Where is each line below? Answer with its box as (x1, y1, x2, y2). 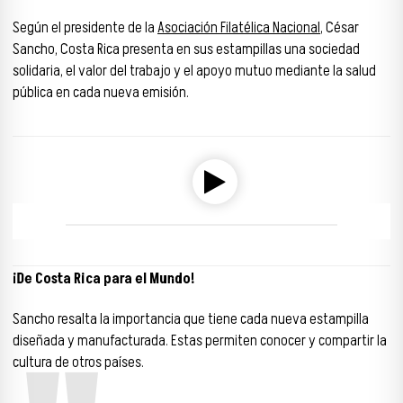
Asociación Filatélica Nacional (157, 17, 320, 40)
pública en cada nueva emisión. (13, 82, 189, 104)
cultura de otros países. (13, 351, 144, 373)
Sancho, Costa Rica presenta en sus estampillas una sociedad (13, 39, 360, 61)
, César (320, 17, 359, 40)
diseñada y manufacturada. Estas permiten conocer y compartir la (13, 329, 387, 352)
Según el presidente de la (13, 17, 157, 40)
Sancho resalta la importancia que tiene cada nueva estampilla (13, 308, 369, 330)
